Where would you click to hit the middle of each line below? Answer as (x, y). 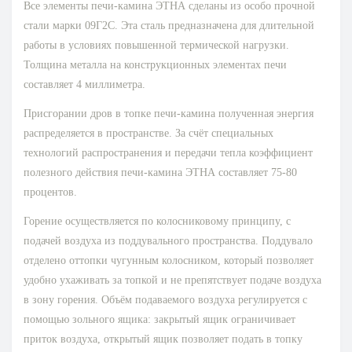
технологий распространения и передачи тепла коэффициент (168, 153)
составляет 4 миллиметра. (84, 85)
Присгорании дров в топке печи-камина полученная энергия (169, 114)
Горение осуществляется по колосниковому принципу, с (157, 222)
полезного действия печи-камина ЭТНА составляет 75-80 (160, 173)
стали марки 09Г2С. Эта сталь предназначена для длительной (169, 26)
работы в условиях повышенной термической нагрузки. (156, 46)
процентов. (50, 192)
